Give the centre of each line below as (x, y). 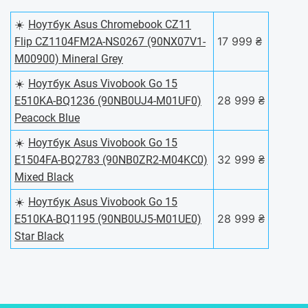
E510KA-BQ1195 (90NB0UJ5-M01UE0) (108, 219)
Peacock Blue (47, 118)
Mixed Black (44, 177)
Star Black (39, 236)
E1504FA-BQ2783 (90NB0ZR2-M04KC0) (111, 160)
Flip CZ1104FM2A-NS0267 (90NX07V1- (110, 42)
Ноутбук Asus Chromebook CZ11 (110, 25)
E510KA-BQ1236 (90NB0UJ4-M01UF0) (108, 101)
